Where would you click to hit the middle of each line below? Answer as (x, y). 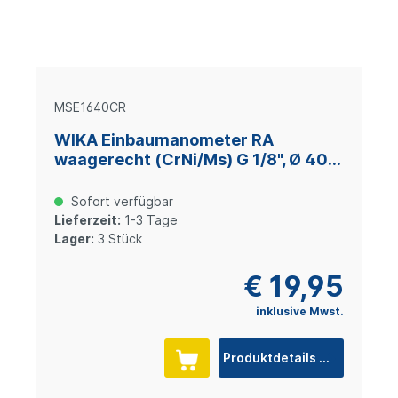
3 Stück (118, 239)
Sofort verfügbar (120, 202)
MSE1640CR (90, 107)
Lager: (74, 239)
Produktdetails (325, 358)
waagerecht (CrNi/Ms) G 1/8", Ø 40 (191, 160)
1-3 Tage (149, 220)
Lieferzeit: (88, 220)
